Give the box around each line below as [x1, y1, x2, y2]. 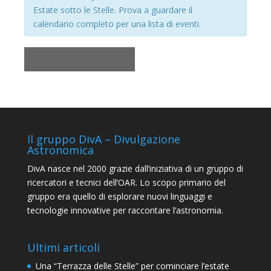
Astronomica [27, 143, 94, 157]
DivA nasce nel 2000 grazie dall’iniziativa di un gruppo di [27, 163, 243, 174]
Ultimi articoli [27, 240, 100, 255]
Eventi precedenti [36, 53, 117, 65]
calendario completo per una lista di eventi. [33, 18, 201, 30]
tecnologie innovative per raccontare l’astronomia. [27, 204, 223, 216]
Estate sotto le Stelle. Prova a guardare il [33, 4, 192, 16]
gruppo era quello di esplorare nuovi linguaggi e [27, 191, 212, 202]
